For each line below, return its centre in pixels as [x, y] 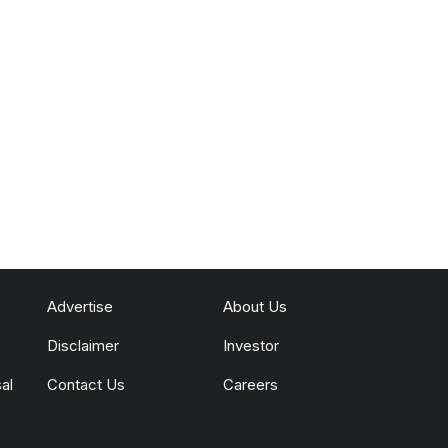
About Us [254, 306]
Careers [250, 384]
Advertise [79, 306]
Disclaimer [82, 345]
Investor [250, 345]
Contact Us [85, 384]
